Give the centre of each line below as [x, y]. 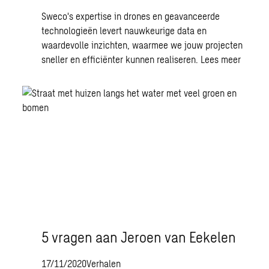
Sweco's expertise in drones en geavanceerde [131, 16]
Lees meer [221, 59]
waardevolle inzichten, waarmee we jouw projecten [142, 45]
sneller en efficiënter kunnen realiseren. [121, 59]
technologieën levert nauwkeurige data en [124, 30]
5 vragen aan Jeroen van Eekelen [139, 237]
